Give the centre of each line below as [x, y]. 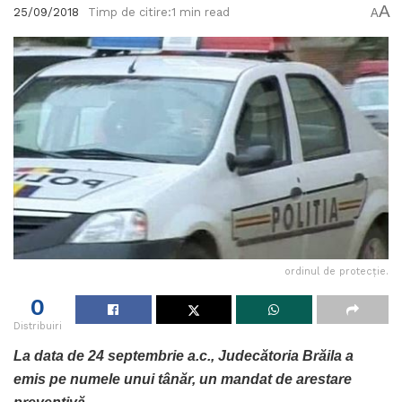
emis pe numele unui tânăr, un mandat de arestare [183, 379]
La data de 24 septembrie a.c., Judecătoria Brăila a [184, 355]
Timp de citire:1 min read [159, 12]
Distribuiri [38, 326]
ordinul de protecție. [336, 271]
